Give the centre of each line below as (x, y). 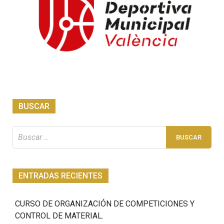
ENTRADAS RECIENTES (60, 175)
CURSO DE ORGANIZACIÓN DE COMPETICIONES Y (105, 203)
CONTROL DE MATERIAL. (59, 215)
